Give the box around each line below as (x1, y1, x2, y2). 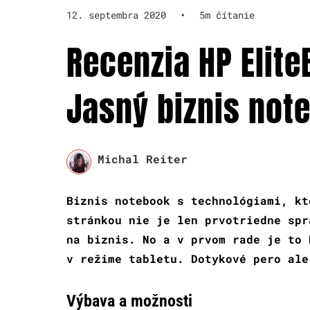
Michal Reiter (97, 152, 188, 167)
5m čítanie (199, 8, 255, 22)
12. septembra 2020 (66, 8, 166, 22)
